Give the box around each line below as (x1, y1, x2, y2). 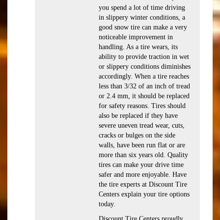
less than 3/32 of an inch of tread (99, 82, 190, 90)
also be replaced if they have (99, 112, 178, 119)
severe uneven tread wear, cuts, (99, 122, 185, 129)
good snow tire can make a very (99, 24, 187, 31)
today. (99, 200, 115, 208)
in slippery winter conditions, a (99, 14, 185, 21)
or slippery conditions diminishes (99, 63, 191, 70)
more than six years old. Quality (99, 151, 188, 159)
